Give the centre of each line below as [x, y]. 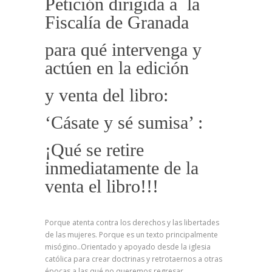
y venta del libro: [107, 95]
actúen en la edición [117, 68]
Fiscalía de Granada [117, 22]
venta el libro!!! [102, 186]
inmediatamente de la [122, 168]
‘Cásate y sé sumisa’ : [124, 122]
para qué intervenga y [123, 49]
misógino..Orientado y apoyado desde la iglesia [128, 247]
